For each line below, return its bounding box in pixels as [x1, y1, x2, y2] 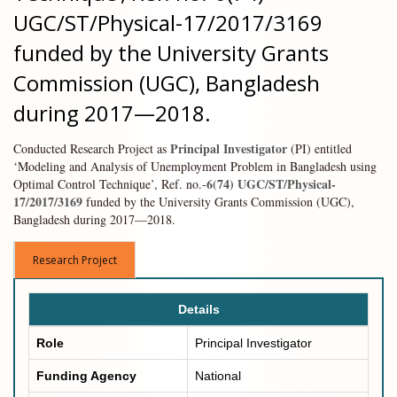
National [195, 368, 241, 383]
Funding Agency [36, 368, 136, 383]
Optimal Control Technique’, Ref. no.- [13, 175, 206, 193]
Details [177, 301, 220, 316]
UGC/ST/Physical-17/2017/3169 [13, 8, 323, 37]
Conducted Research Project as [13, 140, 170, 158]
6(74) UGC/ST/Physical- [206, 175, 336, 194]
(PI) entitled [287, 140, 352, 158]
